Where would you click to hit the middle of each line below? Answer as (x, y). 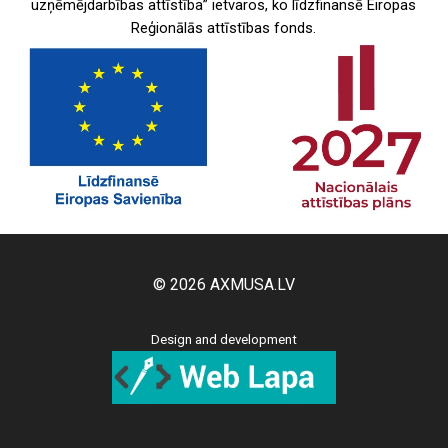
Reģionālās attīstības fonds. (224, 27)
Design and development (224, 340)
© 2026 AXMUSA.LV (224, 285)
